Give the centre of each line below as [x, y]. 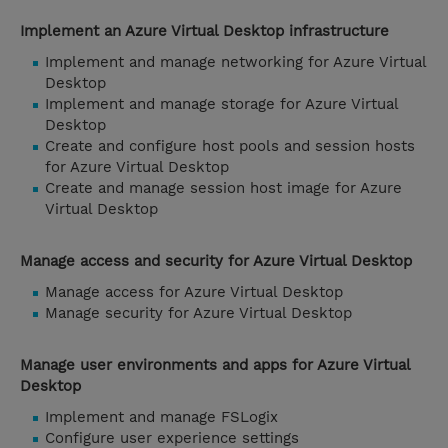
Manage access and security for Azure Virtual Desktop [216, 261]
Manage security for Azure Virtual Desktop [198, 313]
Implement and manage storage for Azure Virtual [221, 104]
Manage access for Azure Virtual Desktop [194, 292]
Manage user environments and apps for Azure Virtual [215, 365]
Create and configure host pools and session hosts [230, 146]
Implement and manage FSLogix [161, 417]
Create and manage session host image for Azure [223, 188]
